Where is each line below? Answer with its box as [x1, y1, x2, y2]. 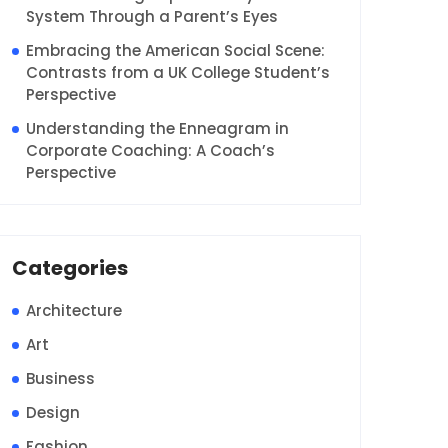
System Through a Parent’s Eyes [26, 6, 278, 27]
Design [26, 402, 80, 423]
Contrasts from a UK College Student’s [26, 62, 330, 83]
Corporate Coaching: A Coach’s [26, 140, 275, 161]
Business [26, 368, 95, 389]
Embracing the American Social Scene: [26, 40, 325, 61]
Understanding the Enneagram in [26, 118, 289, 139]
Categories [12, 254, 128, 282]
